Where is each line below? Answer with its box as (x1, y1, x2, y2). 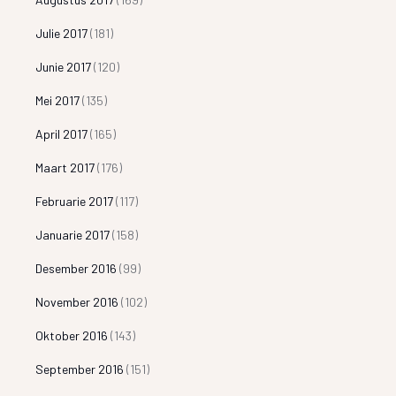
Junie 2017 (35, 58, 92, 74)
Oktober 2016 (35, 327, 109, 343)
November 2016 (35, 293, 119, 309)
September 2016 (35, 361, 125, 377)
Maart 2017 (35, 159, 95, 175)
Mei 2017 (35, 92, 80, 108)
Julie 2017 (35, 25, 88, 41)
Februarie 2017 (35, 193, 114, 209)
